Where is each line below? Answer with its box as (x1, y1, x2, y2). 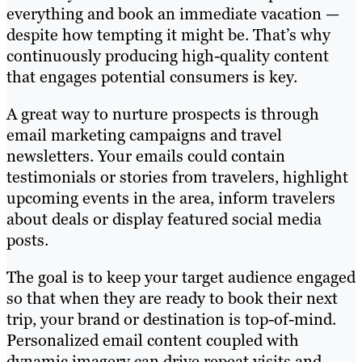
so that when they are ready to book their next (6, 288, 338, 309)
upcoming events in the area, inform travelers (6, 187, 335, 209)
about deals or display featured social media (6, 208, 322, 230)
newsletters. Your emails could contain (6, 145, 285, 167)
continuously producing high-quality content (6, 45, 329, 67)
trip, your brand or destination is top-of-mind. (6, 309, 336, 330)
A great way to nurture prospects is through (6, 103, 319, 125)
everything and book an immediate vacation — (6, 3, 339, 25)
